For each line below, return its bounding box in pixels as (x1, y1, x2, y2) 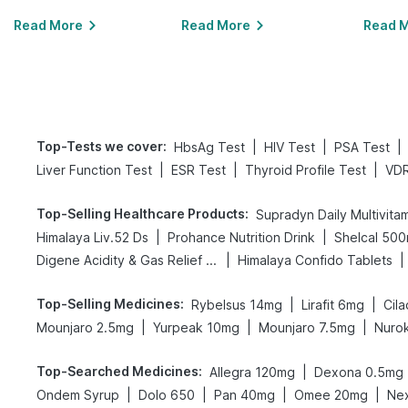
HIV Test (264, 139, 315, 155)
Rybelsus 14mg (191, 297, 282, 312)
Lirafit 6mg (301, 297, 364, 312)
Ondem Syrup (36, 387, 119, 403)
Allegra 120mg (209, 364, 295, 380)
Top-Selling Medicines (36, 296, 180, 311)
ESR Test (171, 162, 226, 178)
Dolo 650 (138, 387, 195, 403)
